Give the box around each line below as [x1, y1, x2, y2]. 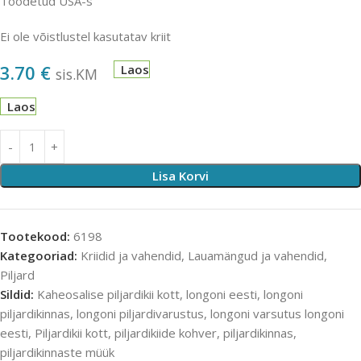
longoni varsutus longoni [210, 305, 344, 322]
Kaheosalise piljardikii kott [37, 286, 180, 303]
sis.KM [56, 64, 98, 85]
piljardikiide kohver [114, 325, 217, 342]
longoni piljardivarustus [77, 305, 204, 322]
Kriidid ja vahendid [81, 247, 181, 264]
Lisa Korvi [152, 168, 209, 185]
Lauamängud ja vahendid [188, 247, 324, 264]
